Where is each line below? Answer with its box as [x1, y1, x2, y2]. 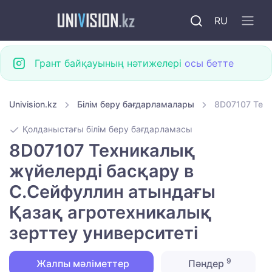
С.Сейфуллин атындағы [9, 181, 216, 203]
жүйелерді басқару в [9, 160, 194, 182]
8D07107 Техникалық [9, 140, 195, 161]
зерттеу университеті [9, 222, 198, 244]
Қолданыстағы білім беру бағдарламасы [20, 124, 192, 135]
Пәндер [185, 257, 226, 270]
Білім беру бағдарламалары [77, 99, 194, 109]
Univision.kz [9, 99, 57, 109]
